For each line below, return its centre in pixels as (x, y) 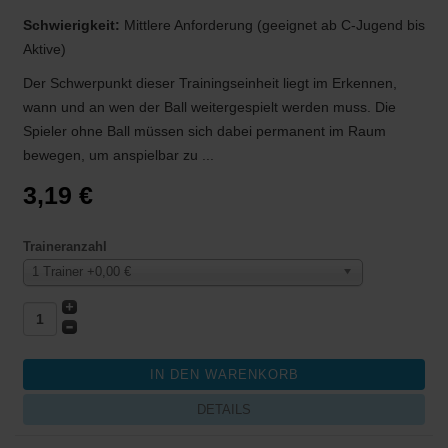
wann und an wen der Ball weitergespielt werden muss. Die (209, 106)
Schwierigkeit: (73, 24)
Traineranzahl (65, 246)
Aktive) (44, 48)
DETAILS (224, 409)
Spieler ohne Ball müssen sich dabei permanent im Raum (204, 130)
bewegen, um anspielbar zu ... (118, 154)
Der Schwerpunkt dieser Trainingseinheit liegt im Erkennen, (210, 82)
